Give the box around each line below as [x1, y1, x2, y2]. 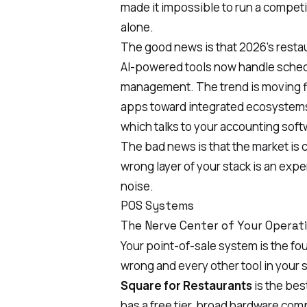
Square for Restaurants [121, 277, 252, 293]
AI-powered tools [121, 58, 212, 75]
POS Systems [121, 197, 194, 213]
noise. [121, 177, 153, 194]
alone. [121, 19, 153, 35]
